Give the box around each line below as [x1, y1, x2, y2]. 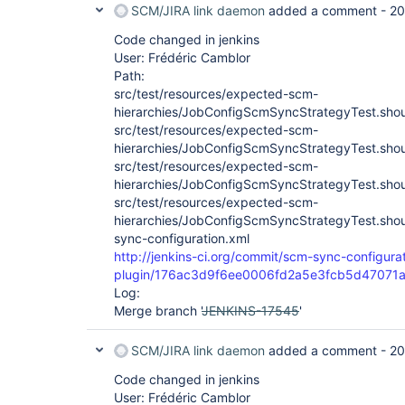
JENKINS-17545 [202, 303, 299, 318]
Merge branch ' [114, 303, 202, 318]
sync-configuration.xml [114, 231, 250, 246]
